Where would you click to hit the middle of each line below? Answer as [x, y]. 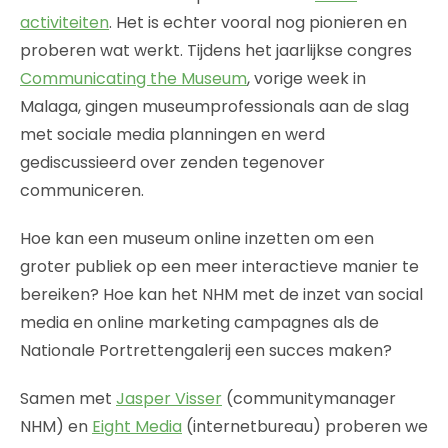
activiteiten [64, 22]
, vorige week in [306, 78]
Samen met [68, 398]
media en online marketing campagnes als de [199, 322]
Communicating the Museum [133, 78]
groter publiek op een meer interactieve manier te [219, 266]
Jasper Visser [169, 398]
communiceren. [82, 190]
